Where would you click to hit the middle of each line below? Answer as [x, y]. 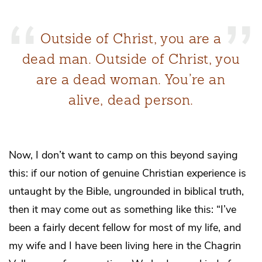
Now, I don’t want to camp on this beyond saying [123, 155]
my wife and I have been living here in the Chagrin [125, 246]
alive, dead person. [131, 100]
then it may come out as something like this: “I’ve [123, 210]
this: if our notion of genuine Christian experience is [127, 173]
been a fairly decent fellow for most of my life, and [125, 228]
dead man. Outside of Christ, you [131, 59]
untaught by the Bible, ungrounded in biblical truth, [126, 192]
